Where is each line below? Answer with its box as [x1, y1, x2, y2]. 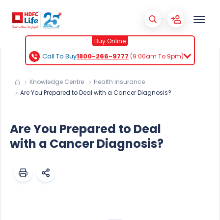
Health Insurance [94, 78, 145, 86]
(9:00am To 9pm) [130, 52, 184, 60]
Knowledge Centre [29, 78, 84, 86]
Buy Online [94, 36, 126, 45]
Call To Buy [42, 51, 77, 61]
